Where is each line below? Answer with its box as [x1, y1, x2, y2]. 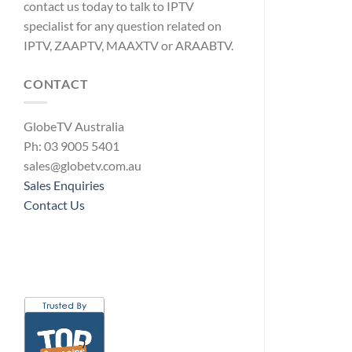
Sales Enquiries [24, 178, 104, 193]
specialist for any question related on [24, 17, 222, 33]
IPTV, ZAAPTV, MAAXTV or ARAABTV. [24, 37, 233, 53]
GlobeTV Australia [24, 119, 124, 134]
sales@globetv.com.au [24, 158, 141, 174]
